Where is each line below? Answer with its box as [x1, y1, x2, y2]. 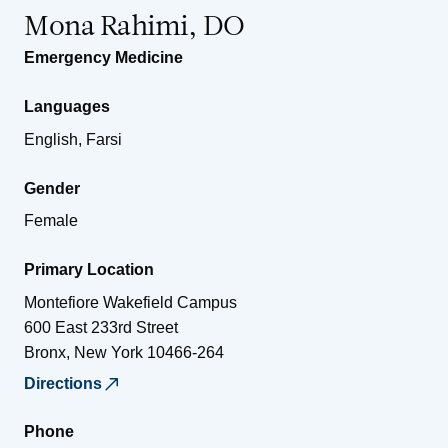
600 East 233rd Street [24, 318, 178, 336]
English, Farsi [24, 130, 122, 148]
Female [24, 211, 78, 229]
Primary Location [24, 260, 154, 278]
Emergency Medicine [24, 48, 183, 66]
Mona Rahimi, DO [24, 13, 245, 42]
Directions [24, 374, 102, 392]
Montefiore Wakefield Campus [24, 293, 237, 311]
